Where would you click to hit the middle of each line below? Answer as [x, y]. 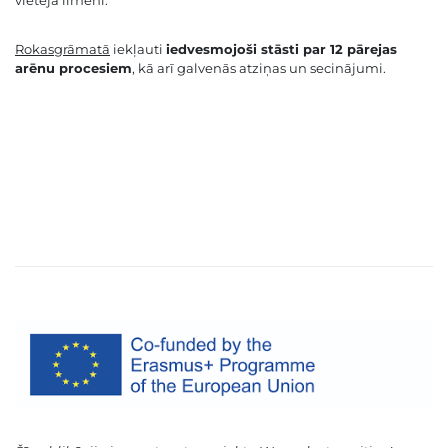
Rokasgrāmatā [62, 49]
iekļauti [138, 49]
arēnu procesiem [73, 68]
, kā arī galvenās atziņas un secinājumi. [259, 68]
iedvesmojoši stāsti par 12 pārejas [281, 49]
